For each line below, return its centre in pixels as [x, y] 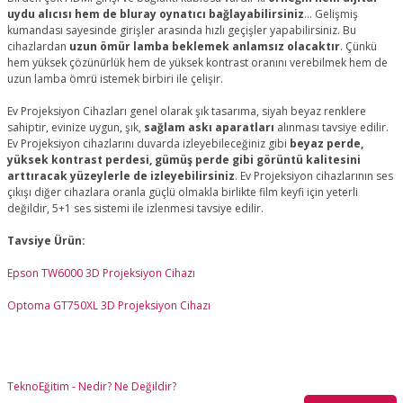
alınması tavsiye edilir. [331, 127]
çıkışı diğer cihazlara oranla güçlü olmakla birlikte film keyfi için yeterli [182, 192]
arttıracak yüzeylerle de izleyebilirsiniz [121, 176]
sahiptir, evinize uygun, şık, [74, 127]
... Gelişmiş [331, 14]
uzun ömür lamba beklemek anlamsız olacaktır [204, 46]
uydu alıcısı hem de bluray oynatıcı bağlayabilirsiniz [155, 14]
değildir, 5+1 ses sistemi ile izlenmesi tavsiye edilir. [135, 208]
